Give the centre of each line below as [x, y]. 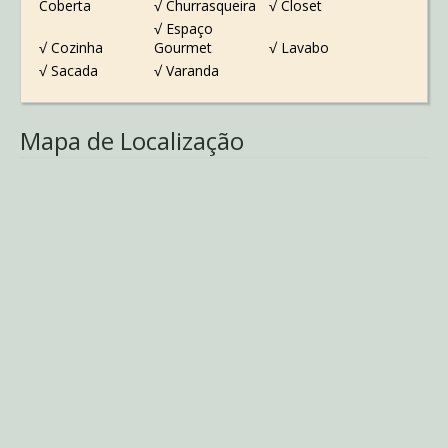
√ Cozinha [70, 48]
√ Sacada [68, 71]
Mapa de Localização [132, 141]
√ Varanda [186, 71]
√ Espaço [183, 29]
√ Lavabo [299, 48]
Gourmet [182, 48]
